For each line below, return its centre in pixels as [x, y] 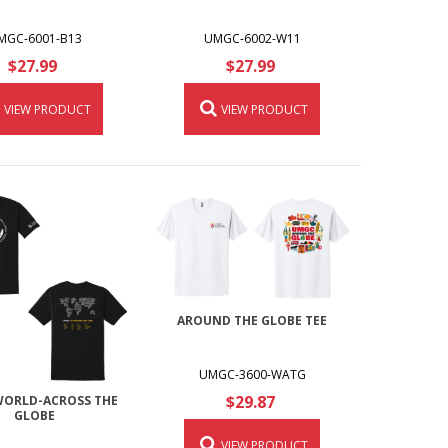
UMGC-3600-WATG [252, 374]
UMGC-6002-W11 [252, 38]
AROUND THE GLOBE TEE [252, 320]
